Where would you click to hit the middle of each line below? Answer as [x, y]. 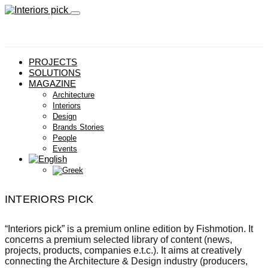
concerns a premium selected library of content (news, [118, 240]
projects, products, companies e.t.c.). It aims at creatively [123, 251]
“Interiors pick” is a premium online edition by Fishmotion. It [129, 229]
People [65, 138]
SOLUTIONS [55, 73]
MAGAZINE [52, 83]
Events [65, 149]
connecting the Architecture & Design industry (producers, [126, 261]
